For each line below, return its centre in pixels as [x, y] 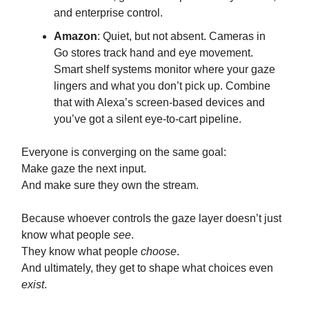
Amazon [76, 37]
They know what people [81, 252]
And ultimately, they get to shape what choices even [147, 268]
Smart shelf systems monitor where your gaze [165, 70]
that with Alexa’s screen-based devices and [159, 103]
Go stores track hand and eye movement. [153, 53]
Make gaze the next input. [84, 169]
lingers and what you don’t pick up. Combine [162, 86]
